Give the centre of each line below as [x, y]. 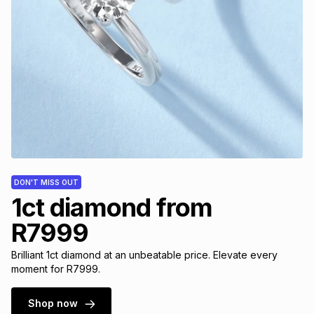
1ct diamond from [112, 207]
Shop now [53, 303]
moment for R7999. [56, 268]
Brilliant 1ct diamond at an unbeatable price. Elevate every [144, 254]
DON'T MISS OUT [46, 182]
